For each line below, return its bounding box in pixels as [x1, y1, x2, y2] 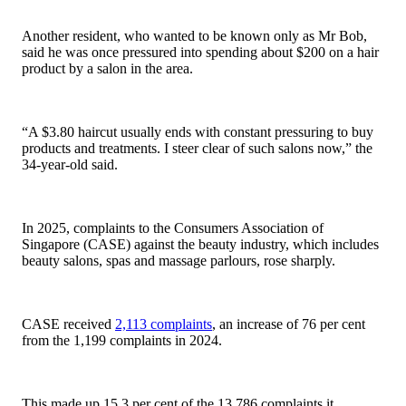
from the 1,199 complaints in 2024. [22, 333, 222, 349]
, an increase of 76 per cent [212, 316, 365, 333]
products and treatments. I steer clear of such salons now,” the [22, 140, 372, 157]
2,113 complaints [115, 316, 212, 333]
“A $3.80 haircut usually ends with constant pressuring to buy [22, 124, 373, 140]
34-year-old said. [22, 157, 118, 173]
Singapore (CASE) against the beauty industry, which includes [22, 237, 379, 253]
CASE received [22, 316, 115, 333]
